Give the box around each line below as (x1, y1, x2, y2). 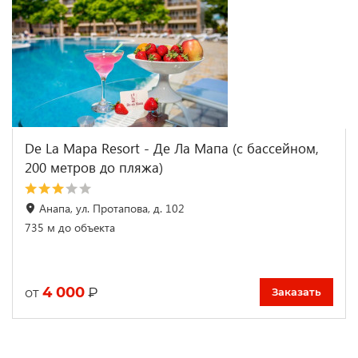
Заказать (272, 285, 321, 299)
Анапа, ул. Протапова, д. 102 (39, 201, 185, 217)
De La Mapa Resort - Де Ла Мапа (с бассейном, (25, 139, 319, 158)
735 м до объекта (25, 220, 115, 236)
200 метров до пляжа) (25, 158, 163, 177)
